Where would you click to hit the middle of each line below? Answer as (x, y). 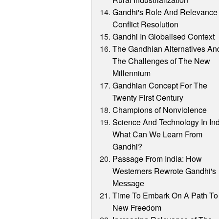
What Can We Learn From (158, 134)
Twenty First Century (148, 98)
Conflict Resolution (146, 24)
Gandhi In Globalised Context (164, 37)
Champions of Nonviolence (160, 110)
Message (129, 183)
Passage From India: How (157, 159)
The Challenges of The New (162, 61)
